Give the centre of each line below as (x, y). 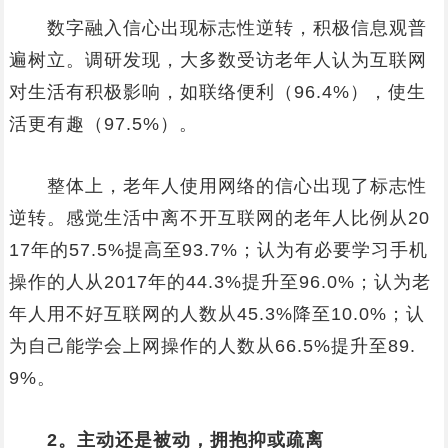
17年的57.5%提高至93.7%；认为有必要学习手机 (218, 250)
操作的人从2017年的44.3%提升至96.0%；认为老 (219, 282)
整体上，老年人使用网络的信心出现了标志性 (217, 186)
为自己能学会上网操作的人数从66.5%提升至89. (212, 346)
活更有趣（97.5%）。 (103, 124)
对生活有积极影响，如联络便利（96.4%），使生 (217, 92)
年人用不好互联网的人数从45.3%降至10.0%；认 (216, 314)
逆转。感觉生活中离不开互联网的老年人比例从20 (219, 218)
